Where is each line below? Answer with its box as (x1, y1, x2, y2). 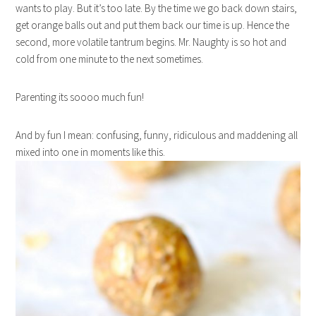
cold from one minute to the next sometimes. (16, 52, 204, 66)
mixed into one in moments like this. (16, 145, 166, 159)
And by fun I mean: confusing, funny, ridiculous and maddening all (16, 128, 298, 142)
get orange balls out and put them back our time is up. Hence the (16, 18, 290, 32)
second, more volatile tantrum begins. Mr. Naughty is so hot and (16, 35, 287, 49)
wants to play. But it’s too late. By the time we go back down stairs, (16, 1, 298, 16)
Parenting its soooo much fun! (16, 90, 145, 104)
